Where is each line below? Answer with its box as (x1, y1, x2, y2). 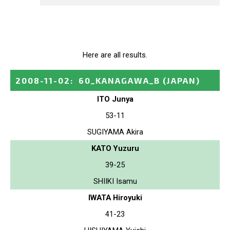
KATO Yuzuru (91, 143, 139, 153)
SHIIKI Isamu (93, 176, 137, 186)
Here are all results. (83, 50, 147, 60)
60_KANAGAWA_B (79, 75, 160, 85)
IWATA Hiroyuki (88, 193, 142, 202)
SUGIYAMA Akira (87, 127, 143, 137)
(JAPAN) (163, 75, 200, 85)
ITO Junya (97, 94, 133, 104)
